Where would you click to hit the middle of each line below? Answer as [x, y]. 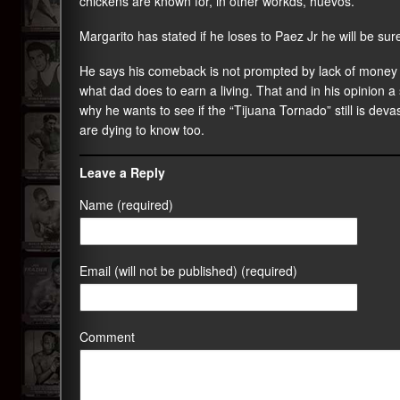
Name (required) [126, 204]
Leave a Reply [122, 172]
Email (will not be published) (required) [188, 271]
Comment [107, 337]
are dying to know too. [142, 129]
